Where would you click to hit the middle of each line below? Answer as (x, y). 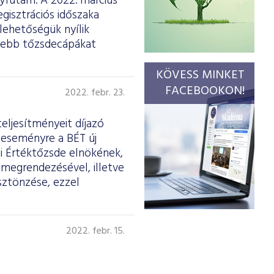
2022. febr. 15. (95, 231)
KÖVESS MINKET (200, 75)
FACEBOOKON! (205, 91)
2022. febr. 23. (95, 93)
